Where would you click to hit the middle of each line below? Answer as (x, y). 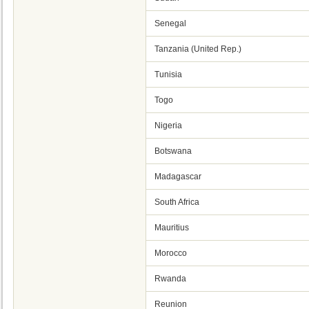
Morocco (171, 253)
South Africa (177, 202)
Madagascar (178, 177)
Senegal (170, 23)
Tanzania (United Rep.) (198, 49)
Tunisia (168, 74)
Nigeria (168, 126)
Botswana (173, 151)
